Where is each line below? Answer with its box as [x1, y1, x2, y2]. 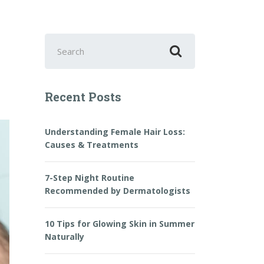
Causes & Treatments [45, 139, 138, 150]
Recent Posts [45, 89, 121, 104]
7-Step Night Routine [45, 172, 134, 183]
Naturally [45, 231, 84, 242]
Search [44, 34, 78, 48]
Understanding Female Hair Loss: [45, 126, 185, 137]
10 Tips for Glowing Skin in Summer [45, 218, 194, 229]
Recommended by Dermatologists [45, 185, 190, 196]
